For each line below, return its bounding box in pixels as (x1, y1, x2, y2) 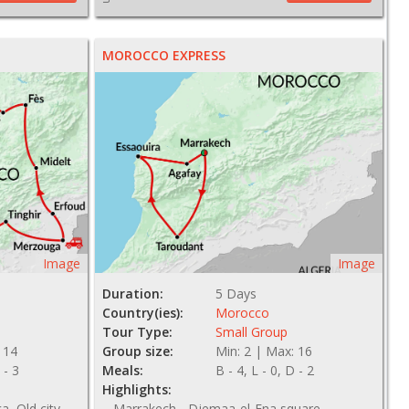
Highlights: (101, 381, 172, 398)
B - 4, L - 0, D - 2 (215, 362, 315, 379)
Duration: (101, 285, 163, 302)
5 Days (215, 285, 257, 302)
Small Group (215, 323, 288, 341)
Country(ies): (101, 304, 184, 321)
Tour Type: (101, 323, 173, 341)
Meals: (101, 362, 143, 379)
